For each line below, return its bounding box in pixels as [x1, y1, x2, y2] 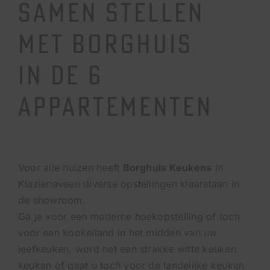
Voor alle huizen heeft [17, 162, 123, 174]
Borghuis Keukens [122, 162, 212, 174]
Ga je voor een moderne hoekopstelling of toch [17, 210, 240, 223]
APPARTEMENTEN [17, 90, 213, 123]
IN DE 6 [17, 58, 103, 92]
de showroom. [17, 194, 86, 207]
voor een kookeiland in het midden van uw [17, 227, 218, 239]
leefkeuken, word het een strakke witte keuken [17, 243, 236, 256]
